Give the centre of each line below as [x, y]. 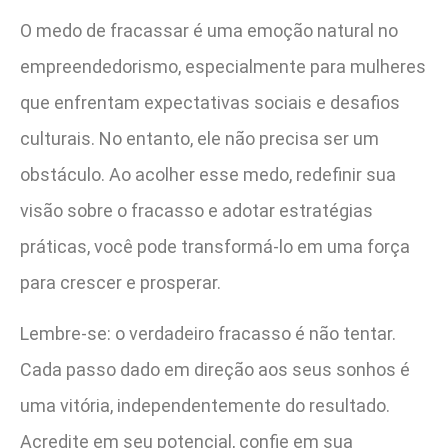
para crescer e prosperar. [120, 283]
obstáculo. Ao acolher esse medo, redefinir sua [208, 175]
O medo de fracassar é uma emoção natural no [209, 31]
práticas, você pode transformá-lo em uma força [215, 247]
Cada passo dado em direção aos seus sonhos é [215, 369]
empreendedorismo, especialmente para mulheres [223, 67]
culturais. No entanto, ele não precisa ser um [199, 139]
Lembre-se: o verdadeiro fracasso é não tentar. [208, 333]
